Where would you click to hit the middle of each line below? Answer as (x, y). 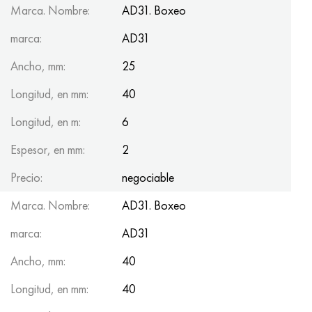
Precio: (26, 177)
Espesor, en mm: (48, 149)
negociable (148, 177)
